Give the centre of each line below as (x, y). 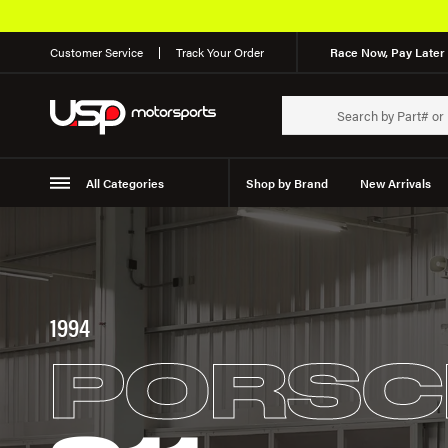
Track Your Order (220, 52)
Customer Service (96, 52)
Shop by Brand (286, 183)
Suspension (98, 231)
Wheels (183, 231)
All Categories (124, 183)
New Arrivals (395, 183)
